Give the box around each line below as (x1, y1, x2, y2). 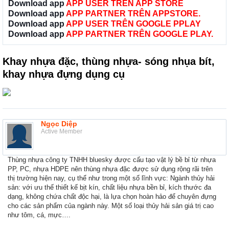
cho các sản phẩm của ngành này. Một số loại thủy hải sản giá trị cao (8, 202, 214, 210)
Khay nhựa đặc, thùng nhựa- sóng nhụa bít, (3, 56, 215, 67)
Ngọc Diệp (41, 120, 77, 128)
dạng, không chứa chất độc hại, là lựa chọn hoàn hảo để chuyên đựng (8, 193, 216, 201)
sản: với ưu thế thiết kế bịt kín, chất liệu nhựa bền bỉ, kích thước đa (8, 184, 211, 192)
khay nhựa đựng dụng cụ (3, 68, 125, 80)
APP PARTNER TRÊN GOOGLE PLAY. (66, 30, 213, 39)
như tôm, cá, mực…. (8, 211, 71, 219)
